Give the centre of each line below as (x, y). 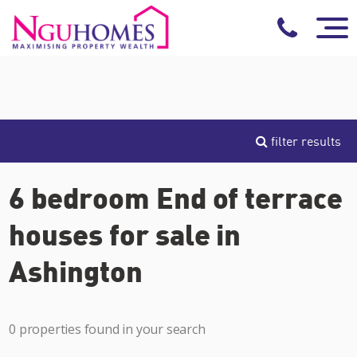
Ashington (76, 270)
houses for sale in (125, 233)
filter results (304, 141)
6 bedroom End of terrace (176, 197)
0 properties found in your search (107, 329)
